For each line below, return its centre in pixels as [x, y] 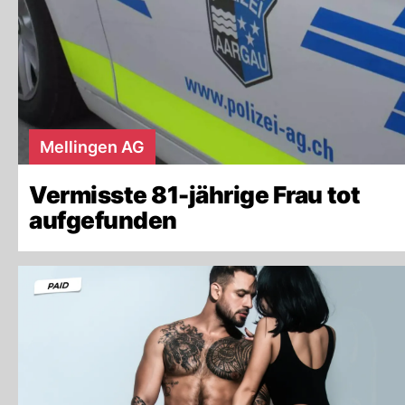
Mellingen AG [92, 147]
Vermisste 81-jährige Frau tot [195, 195]
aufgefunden [103, 220]
